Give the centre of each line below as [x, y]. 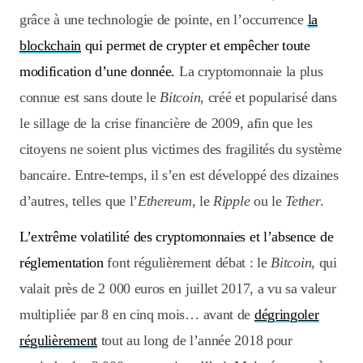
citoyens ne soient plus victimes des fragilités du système [181, 149]
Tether [303, 201]
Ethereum [165, 201]
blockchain [50, 46]
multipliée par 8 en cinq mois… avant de [137, 315]
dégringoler [286, 315]
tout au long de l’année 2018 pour [195, 341]
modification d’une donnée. [98, 72]
